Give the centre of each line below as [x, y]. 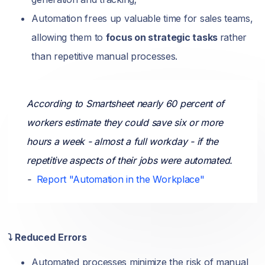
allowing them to [69, 37]
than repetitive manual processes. [105, 56]
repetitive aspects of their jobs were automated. [130, 160]
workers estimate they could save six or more [125, 122]
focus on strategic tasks [163, 37]
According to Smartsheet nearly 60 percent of [126, 103]
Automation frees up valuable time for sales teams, [142, 18]
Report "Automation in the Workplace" [120, 179]
